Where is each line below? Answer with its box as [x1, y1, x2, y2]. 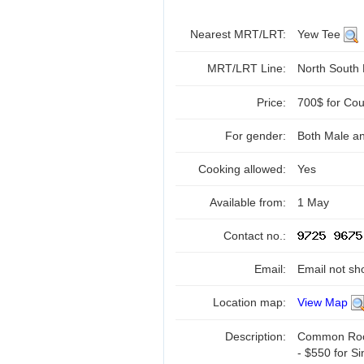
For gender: [225, 129, 289, 142]
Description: [225, 330, 289, 343]
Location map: [213, 296, 289, 309]
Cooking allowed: [198, 162, 289, 175]
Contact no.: [223, 229, 289, 242]
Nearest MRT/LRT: [190, 28, 289, 41]
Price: [257, 96, 289, 109]
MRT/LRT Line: [207, 62, 289, 75]
